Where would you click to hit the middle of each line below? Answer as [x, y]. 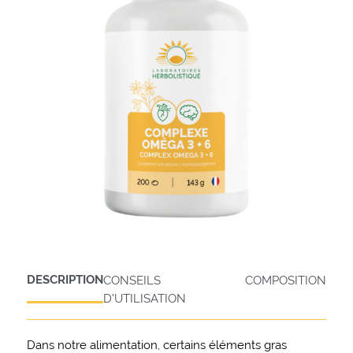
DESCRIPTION [65, 279]
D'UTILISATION [144, 298]
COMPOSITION [286, 280]
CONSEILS [132, 280]
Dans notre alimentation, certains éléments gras [156, 344]
